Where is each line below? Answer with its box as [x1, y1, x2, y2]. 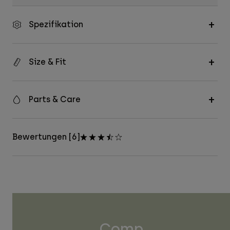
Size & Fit [29, 57, 66, 67]
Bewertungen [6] [12, 132, 80, 142]
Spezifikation [29, 20, 83, 30]
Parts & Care [29, 94, 81, 105]
